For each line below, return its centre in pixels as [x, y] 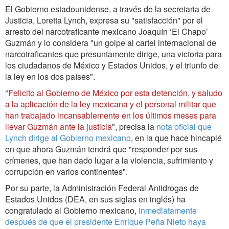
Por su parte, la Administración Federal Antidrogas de [102, 188]
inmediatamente [168, 210]
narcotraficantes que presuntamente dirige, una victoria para [113, 54]
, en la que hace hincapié [176, 138]
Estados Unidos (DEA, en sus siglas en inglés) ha [95, 199]
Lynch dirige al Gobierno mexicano [68, 138]
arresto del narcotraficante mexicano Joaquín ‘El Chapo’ [107, 31]
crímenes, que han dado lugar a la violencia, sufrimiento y [109, 160]
